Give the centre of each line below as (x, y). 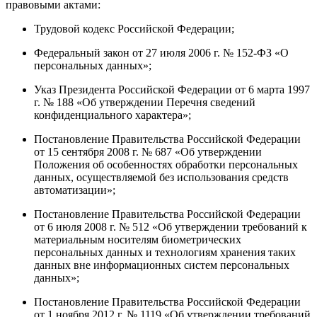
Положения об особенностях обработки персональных (166, 164)
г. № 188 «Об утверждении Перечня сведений (145, 102)
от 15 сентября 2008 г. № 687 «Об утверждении (148, 151)
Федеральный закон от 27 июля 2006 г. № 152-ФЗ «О (161, 52)
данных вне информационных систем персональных (162, 265)
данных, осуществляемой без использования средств (161, 177)
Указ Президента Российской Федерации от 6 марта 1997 (172, 89)
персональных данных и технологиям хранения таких (165, 252)
